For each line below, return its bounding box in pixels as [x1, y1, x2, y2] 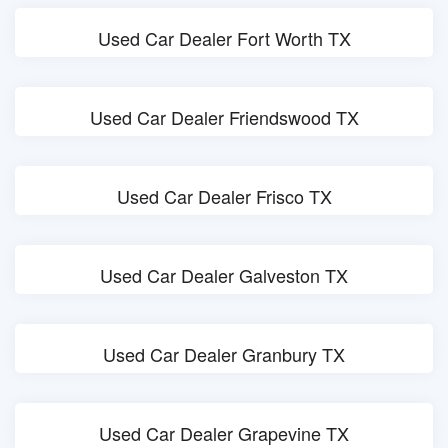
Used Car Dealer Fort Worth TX [97, 25, 351, 51]
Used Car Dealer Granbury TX [103, 341, 345, 367]
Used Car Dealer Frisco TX [116, 183, 332, 209]
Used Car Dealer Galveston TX [100, 262, 348, 288]
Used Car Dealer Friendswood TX [89, 104, 359, 130]
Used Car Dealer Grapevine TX [99, 420, 349, 446]
